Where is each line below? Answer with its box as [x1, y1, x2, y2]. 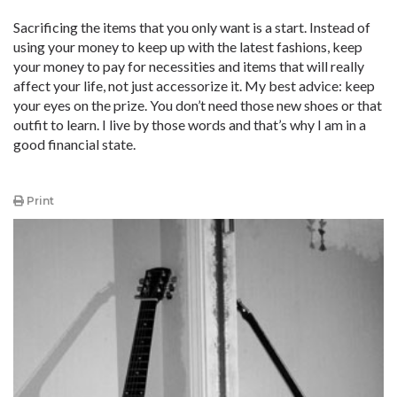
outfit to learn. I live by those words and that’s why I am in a [13, 116, 366, 133]
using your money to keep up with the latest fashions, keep [13, 38, 362, 55]
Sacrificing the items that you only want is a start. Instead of [13, 19, 370, 35]
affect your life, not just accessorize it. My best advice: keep [13, 77, 375, 94]
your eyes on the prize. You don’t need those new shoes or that [13, 97, 382, 113]
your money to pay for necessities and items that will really [13, 58, 364, 74]
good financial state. [13, 136, 136, 152]
